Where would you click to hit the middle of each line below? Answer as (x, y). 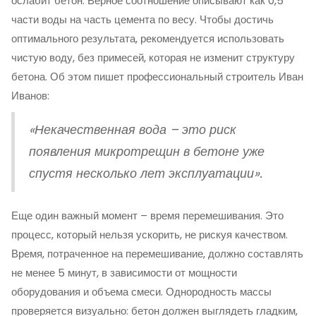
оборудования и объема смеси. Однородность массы (141, 292)
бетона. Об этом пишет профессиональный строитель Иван (157, 77)
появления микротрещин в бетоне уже (147, 152)
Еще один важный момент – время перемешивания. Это (147, 215)
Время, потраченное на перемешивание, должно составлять (157, 254)
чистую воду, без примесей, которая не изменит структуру (153, 57)
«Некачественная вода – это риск (133, 130)
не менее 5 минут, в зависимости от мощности (124, 273)
